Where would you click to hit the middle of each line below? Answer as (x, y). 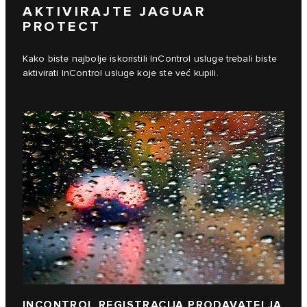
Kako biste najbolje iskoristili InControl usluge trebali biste (150, 59)
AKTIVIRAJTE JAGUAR (114, 12)
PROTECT (62, 27)
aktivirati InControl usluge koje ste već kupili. (121, 74)
